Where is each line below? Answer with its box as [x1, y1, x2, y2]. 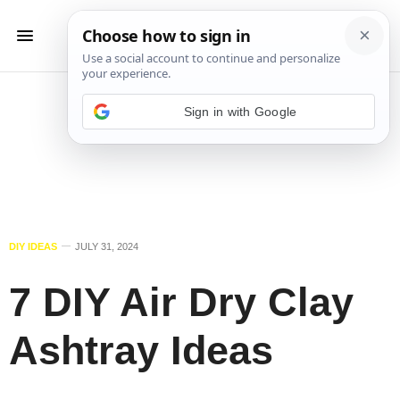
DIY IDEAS [9, 241, 57, 252]
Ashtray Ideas [9, 328, 273, 373]
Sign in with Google [183, 104, 297, 119]
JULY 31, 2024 [75, 241, 138, 252]
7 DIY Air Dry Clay [9, 279, 354, 325]
